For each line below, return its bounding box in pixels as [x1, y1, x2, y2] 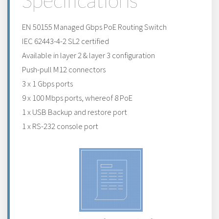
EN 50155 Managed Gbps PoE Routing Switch [22, 22, 167, 32]
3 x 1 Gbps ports [22, 78, 73, 89]
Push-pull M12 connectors [22, 64, 106, 75]
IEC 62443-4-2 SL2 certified [22, 36, 109, 46]
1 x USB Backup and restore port [22, 107, 127, 117]
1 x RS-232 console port [22, 121, 98, 131]
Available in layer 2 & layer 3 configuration [22, 50, 155, 61]
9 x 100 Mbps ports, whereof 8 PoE [22, 92, 132, 103]
